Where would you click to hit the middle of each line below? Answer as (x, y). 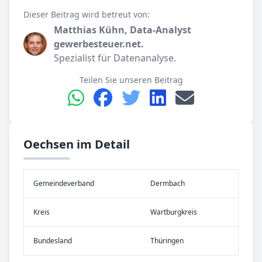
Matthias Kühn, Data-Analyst (123, 30)
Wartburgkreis (174, 212)
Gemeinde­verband (64, 183)
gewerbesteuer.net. (99, 44)
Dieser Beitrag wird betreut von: (87, 14)
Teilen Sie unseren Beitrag (131, 80)
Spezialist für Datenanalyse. (115, 58)
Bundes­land (53, 240)
